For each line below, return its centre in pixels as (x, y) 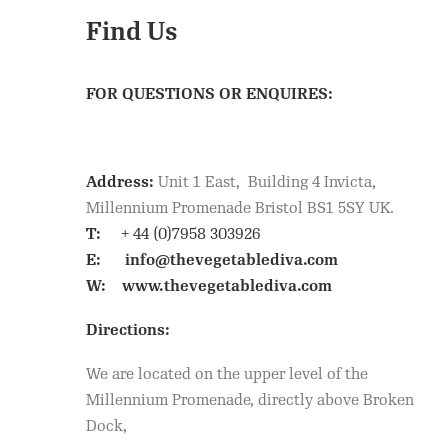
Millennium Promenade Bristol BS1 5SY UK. (240, 208)
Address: (120, 182)
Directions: (128, 330)
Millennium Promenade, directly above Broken (250, 400)
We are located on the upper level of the (227, 374)
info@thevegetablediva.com (231, 260)
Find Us (131, 32)
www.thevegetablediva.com (227, 286)
